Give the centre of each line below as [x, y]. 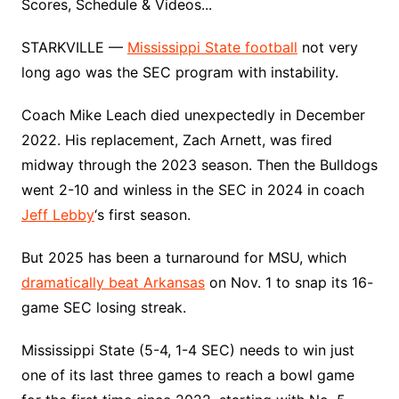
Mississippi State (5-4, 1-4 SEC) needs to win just [187, 350]
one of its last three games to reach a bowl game [187, 375]
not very [327, 47]
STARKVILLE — [74, 47]
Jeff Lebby [57, 215]
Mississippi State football [212, 47]
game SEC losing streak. [103, 307]
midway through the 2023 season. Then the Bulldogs [199, 165]
